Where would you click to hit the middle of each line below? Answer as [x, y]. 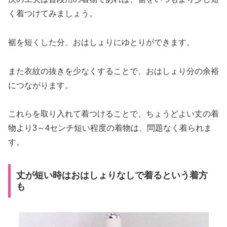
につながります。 [41, 85]
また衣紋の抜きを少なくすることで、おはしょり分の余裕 [113, 71]
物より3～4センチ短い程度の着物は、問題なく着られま [110, 128]
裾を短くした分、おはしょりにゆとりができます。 [101, 42]
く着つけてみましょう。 [53, 14]
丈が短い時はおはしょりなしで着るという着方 [112, 176]
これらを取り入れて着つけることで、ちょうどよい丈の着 [113, 114]
